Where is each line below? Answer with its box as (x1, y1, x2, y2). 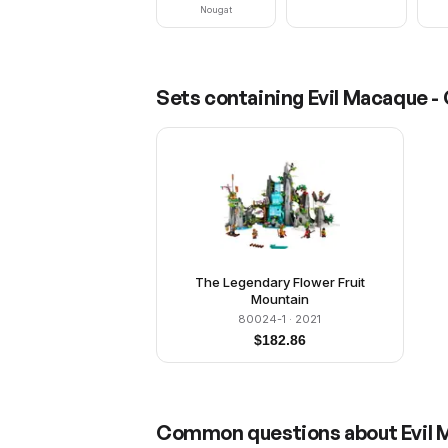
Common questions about (156, 420, 401, 446)
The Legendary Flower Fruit (194, 274, 365, 291)
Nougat (200, 4, 233, 16)
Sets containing (156, 85, 308, 111)
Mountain (250, 291, 309, 308)
